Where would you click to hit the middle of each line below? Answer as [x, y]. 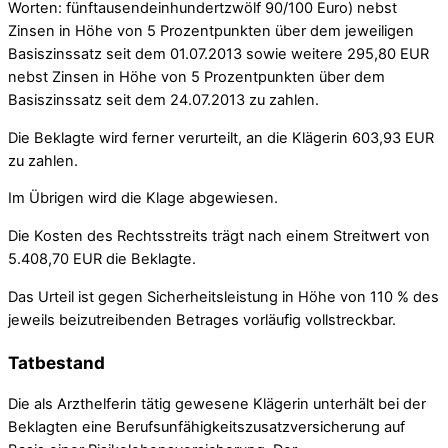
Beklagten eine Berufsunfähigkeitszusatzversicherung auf [206, 426]
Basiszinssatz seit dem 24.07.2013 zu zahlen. [163, 100]
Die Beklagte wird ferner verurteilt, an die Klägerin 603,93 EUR [221, 137]
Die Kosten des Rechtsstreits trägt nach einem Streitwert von [219, 235]
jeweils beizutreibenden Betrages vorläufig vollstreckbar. [202, 319]
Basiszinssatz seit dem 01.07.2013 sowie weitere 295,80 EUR [218, 54]
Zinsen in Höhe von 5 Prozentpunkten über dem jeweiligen [211, 31]
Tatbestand [56, 362]
